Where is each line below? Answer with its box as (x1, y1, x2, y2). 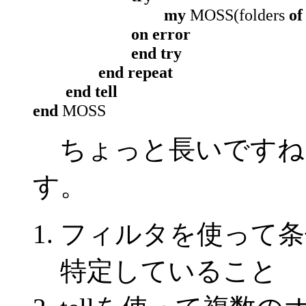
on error (131, 25, 191, 43)
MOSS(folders (186, 5, 289, 24)
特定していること (60, 256, 277, 286)
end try (131, 44, 182, 62)
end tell (66, 82, 117, 100)
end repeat (98, 63, 173, 81)
